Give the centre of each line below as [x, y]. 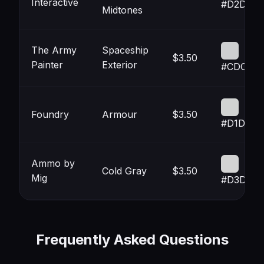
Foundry [50, 114]
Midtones [122, 10]
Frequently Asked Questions [132, 240]
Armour [120, 114]
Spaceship [125, 50]
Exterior [120, 65]
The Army [54, 50]
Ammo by [53, 163]
